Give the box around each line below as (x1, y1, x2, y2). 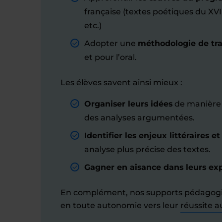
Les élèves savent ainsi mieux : (60, 78, 182, 87)
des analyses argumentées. (84, 113, 195, 122)
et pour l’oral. (84, 53, 137, 62)
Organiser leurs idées (84, 99, 172, 109)
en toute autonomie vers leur (60, 201, 180, 210)
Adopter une (84, 39, 138, 48)
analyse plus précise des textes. (84, 145, 211, 154)
